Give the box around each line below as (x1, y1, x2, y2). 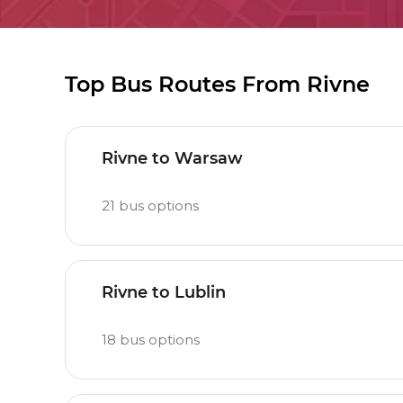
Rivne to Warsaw (102, 148, 243, 168)
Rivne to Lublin (102, 282, 226, 302)
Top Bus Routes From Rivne (65, 71, 370, 97)
